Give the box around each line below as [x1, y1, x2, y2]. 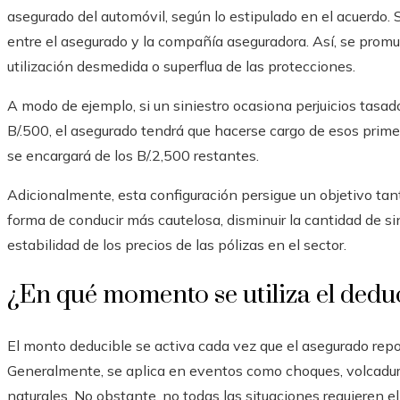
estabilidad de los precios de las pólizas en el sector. [7, 236, 346, 254]
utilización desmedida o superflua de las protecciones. [7, 57, 355, 76]
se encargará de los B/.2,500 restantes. [7, 146, 259, 165]
